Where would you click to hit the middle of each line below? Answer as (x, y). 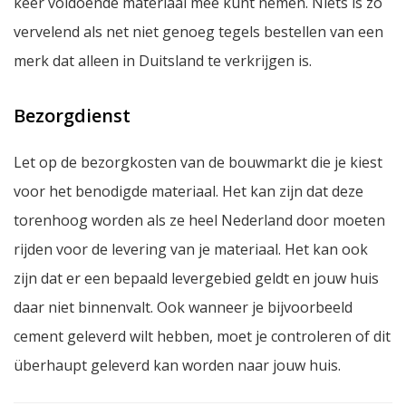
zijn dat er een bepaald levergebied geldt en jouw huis (196, 278)
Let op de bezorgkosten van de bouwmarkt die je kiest (198, 162)
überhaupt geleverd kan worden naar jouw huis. (177, 365)
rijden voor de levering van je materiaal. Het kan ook (191, 249)
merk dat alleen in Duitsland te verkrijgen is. (163, 60)
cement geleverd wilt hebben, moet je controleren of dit (202, 336)
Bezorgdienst (72, 115)
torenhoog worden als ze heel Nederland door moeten (199, 220)
